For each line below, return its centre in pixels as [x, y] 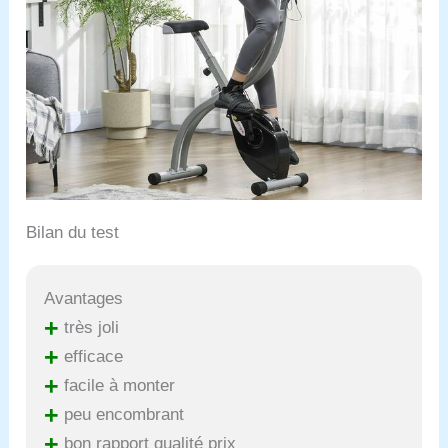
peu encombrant [122, 414]
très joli [89, 327]
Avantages [84, 298]
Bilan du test [73, 232]
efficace [91, 356]
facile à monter [117, 385]
